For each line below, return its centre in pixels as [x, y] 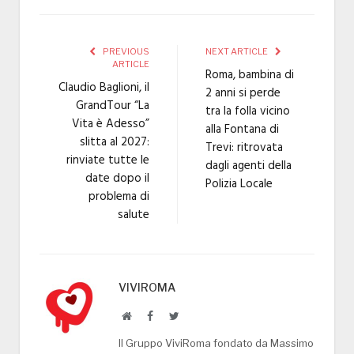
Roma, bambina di [250, 75]
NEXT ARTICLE [237, 52]
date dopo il [117, 179]
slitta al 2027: [115, 143]
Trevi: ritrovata [244, 148]
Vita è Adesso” [111, 124]
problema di [119, 197]
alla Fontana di [242, 130]
